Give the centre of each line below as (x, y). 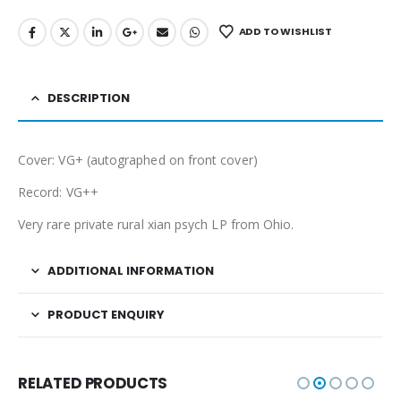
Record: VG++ (58, 192)
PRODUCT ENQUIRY (106, 314)
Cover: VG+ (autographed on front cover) (138, 159)
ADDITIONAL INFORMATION (131, 270)
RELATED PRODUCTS (93, 383)
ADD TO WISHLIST (286, 32)
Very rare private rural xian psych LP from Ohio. (156, 224)
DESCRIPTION (89, 98)
